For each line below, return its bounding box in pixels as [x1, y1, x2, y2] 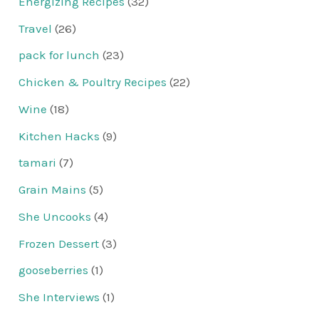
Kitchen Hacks [19, 128, 100, 143]
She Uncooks [19, 209, 92, 224]
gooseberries [19, 263, 89, 278]
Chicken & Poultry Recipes [19, 75, 167, 90]
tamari [19, 155, 57, 170]
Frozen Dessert [19, 236, 100, 251]
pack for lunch [19, 48, 100, 63]
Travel [19, 21, 53, 36]
